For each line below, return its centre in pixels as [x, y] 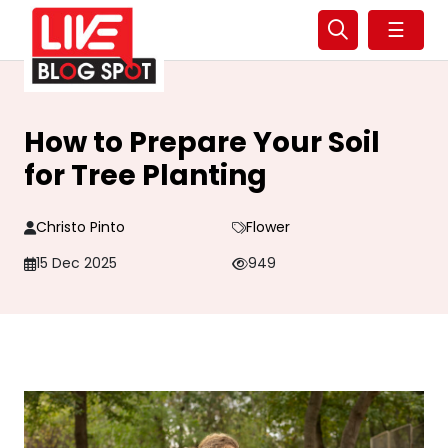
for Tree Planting [145, 175]
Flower [267, 227]
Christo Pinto [80, 227]
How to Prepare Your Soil [202, 142]
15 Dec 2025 [76, 263]
